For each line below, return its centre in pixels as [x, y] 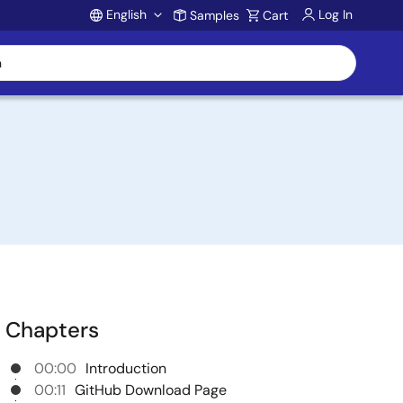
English [126, 14]
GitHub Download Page [152, 390]
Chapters [52, 330]
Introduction [126, 368]
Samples [215, 15]
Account [154, 53]
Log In [336, 14]
